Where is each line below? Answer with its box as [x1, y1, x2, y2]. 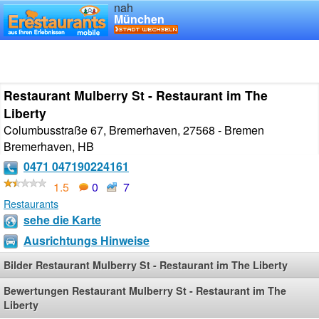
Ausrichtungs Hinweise [23, 231, 150, 249]
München [114, 11, 164, 27]
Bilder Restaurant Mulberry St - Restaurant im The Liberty [4, 258, 288, 273]
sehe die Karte [23, 211, 101, 228]
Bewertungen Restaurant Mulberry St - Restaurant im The [4, 283, 286, 298]
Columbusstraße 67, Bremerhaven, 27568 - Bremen [4, 122, 264, 138]
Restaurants [4, 195, 58, 211]
